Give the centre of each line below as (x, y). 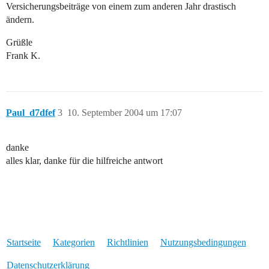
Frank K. (23, 56)
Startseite (23, 243)
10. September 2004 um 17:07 (125, 113)
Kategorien (74, 243)
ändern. (20, 20)
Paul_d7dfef (31, 113)
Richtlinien (127, 243)
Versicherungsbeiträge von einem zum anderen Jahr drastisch (121, 7)
